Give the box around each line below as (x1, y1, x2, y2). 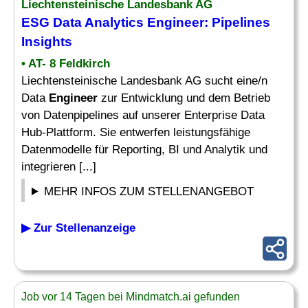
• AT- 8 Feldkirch (21, 57, 110, 70)
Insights (21, 34, 72, 49)
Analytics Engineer (85, 15, 204, 30)
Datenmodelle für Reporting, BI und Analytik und (21, 143, 267, 156)
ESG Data (21, 15, 85, 30)
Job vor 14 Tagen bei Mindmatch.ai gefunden (21, 291, 240, 302)
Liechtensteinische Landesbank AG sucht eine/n (21, 74, 267, 87)
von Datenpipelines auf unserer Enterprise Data (21, 109, 265, 122)
